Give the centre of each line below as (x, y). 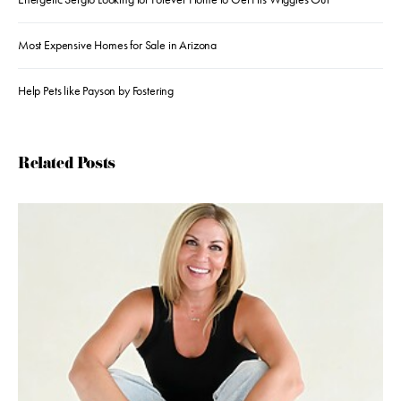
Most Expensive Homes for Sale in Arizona (117, 46)
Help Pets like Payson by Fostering (96, 91)
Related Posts (67, 166)
